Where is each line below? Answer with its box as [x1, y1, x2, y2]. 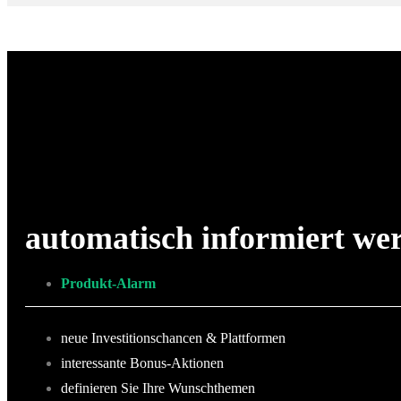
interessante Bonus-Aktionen [61, 355, 224, 371]
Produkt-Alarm [61, 276, 156, 292]
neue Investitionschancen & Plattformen [61, 330, 286, 346]
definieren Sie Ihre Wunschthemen [61, 380, 255, 397]
